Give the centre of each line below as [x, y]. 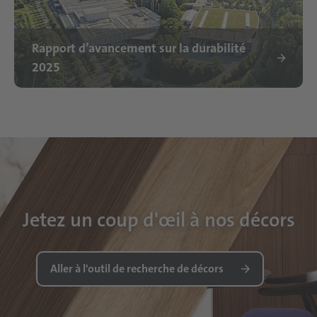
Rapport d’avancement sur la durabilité [139, 48]
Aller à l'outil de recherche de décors [137, 269]
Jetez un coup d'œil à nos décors [158, 220]
